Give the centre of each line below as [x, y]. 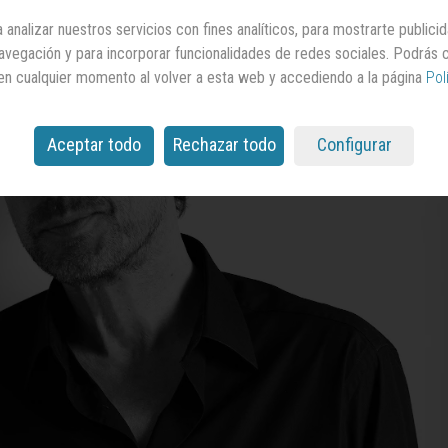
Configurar [354, 145]
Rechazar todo [224, 145]
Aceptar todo [94, 145]
